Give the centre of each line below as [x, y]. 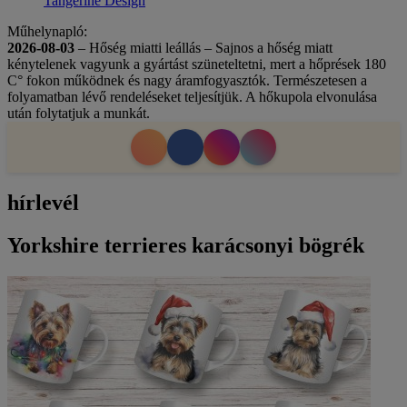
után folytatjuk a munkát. [79, 113]
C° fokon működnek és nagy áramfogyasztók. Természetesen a [187, 80]
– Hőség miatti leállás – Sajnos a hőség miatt [203, 48]
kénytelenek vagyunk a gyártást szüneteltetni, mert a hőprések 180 [197, 64]
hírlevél [43, 202]
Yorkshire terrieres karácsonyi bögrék [186, 245]
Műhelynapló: [47, 31]
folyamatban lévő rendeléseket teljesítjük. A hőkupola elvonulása [192, 97]
